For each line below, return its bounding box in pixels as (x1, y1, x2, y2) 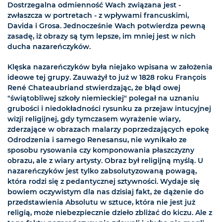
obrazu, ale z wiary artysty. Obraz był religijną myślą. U (7, 156, 203, 166)
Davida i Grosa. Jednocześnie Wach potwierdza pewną (7, 21, 206, 31)
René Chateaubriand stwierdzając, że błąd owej (7, 83, 180, 93)
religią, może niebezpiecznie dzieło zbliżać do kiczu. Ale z (7, 208, 212, 218)
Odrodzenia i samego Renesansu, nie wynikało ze (7, 135, 187, 145)
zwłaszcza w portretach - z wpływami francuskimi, (7, 11, 189, 20)
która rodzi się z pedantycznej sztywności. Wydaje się (7, 177, 200, 186)
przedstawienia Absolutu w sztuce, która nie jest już (7, 198, 195, 207)
